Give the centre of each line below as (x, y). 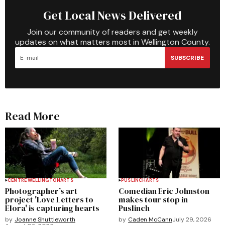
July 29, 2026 (192, 219)
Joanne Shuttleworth (45, 219)
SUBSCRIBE (187, 58)
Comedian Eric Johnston (164, 191)
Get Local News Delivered (113, 15)
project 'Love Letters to (49, 199)
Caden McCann (150, 219)
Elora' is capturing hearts (52, 208)
